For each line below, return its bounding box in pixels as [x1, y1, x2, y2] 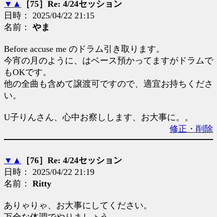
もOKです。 [4, 67, 51, 77]
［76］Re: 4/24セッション [21, 155, 122, 165]
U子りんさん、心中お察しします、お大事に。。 [4, 112, 193, 122]
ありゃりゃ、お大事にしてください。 [4, 201, 152, 210]
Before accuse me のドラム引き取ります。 [4, 44, 165, 54]
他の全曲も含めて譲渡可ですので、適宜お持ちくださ [4, 79, 213, 89]
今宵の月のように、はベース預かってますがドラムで [4, 56, 213, 65]
